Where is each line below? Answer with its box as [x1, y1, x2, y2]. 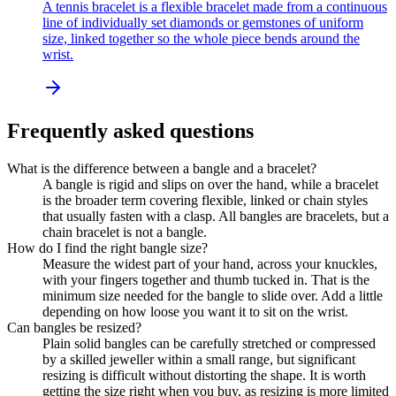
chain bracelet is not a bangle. [42, 224, 207, 240]
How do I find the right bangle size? [7, 240, 208, 255]
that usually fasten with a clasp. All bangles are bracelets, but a [42, 208, 389, 224]
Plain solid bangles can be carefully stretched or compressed [42, 335, 376, 351]
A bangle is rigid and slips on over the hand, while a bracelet [42, 176, 378, 192]
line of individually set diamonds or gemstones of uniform [42, 14, 363, 30]
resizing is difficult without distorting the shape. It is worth [42, 367, 366, 383]
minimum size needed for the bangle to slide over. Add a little [42, 287, 383, 303]
